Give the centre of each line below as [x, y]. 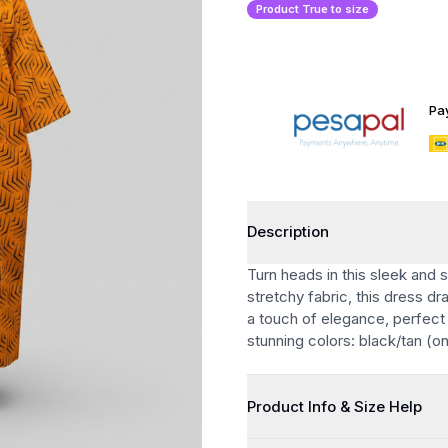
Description [287, 232]
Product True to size [312, 9]
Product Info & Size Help [364, 406]
